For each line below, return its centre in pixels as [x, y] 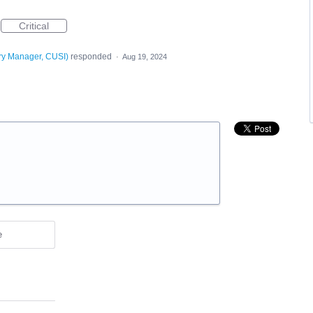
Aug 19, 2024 [144, 57]
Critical [34, 26]
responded [91, 57]
